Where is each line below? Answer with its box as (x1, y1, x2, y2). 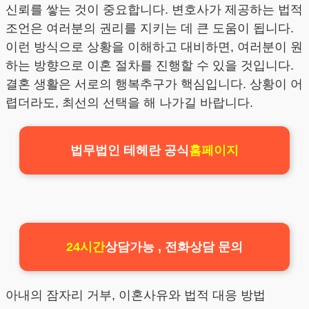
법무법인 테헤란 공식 (70, 143, 189, 158)
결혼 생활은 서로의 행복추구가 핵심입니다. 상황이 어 (6, 77, 303, 92)
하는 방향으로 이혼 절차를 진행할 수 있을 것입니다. (6, 59, 294, 73)
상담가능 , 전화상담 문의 (105, 240, 243, 255)
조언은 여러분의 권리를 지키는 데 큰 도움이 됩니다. (6, 21, 294, 36)
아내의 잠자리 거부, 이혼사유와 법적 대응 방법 (6, 288, 266, 303)
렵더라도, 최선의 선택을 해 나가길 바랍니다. (6, 96, 253, 110)
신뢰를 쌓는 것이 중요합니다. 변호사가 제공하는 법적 (6, 3, 303, 17)
